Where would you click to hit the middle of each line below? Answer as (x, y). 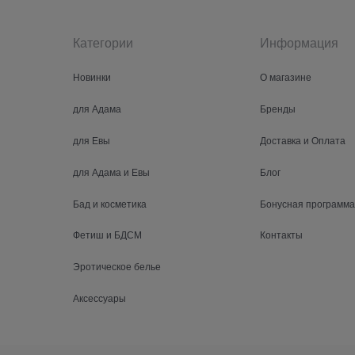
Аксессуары (99, 298)
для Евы (92, 139)
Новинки (92, 76)
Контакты (281, 235)
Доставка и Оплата (303, 139)
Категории (103, 43)
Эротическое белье (117, 266)
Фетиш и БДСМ (107, 235)
